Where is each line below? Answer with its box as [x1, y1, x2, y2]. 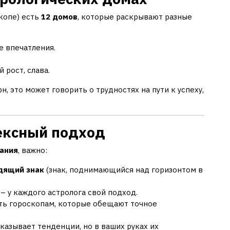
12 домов [41, 11, 78, 22]
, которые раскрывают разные [78, 11, 192, 22]
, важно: [18, 145, 47, 155]
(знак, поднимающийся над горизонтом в [44, 164, 203, 175]
